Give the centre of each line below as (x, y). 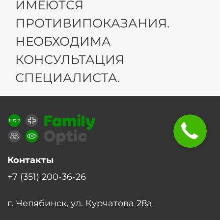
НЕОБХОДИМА (63, 41)
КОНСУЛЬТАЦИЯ (70, 60)
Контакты (30, 160)
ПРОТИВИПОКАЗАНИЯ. (92, 23)
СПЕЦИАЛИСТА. (69, 78)
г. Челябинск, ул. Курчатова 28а (80, 203)
